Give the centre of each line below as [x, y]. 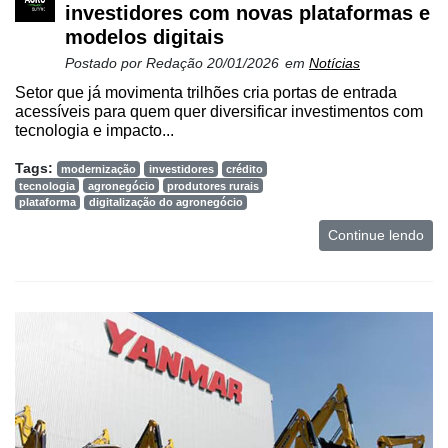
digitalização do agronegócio [165, 202]
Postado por [105, 62]
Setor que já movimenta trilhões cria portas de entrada [206, 92]
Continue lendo [376, 234]
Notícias [334, 62]
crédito [244, 168]
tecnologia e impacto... [94, 130]
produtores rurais [212, 185]
